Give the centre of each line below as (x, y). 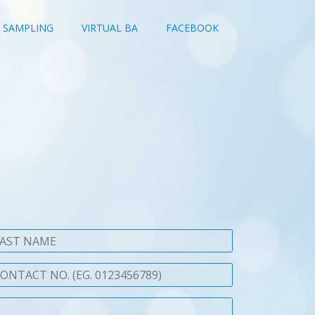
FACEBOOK (192, 27)
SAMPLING (28, 27)
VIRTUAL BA (110, 27)
